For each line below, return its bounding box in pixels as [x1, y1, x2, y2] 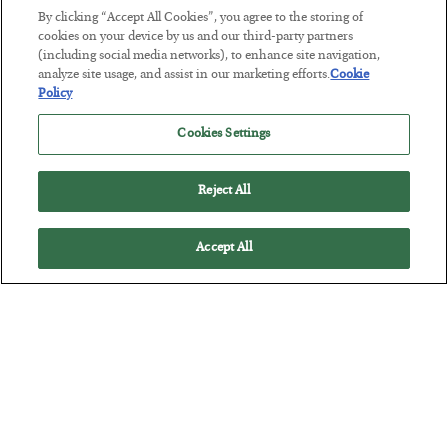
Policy [38, 88, 73, 101]
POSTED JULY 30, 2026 [26, 120, 158, 138]
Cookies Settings [177, 128, 271, 141]
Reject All [198, 185, 250, 198]
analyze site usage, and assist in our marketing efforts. [38, 69, 331, 82]
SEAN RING [44, 100, 111, 119]
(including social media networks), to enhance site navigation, [38, 50, 381, 63]
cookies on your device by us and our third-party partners [38, 31, 354, 44]
